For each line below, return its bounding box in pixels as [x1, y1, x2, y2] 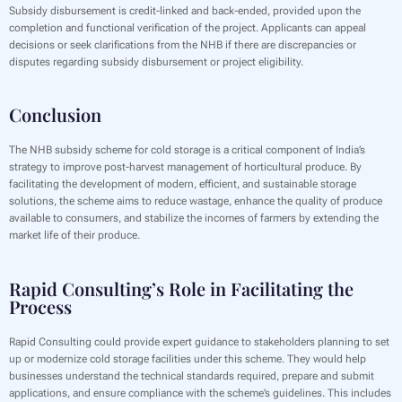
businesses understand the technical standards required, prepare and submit [9, 369, 374, 382]
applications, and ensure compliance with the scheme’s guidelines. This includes [9, 386, 391, 399]
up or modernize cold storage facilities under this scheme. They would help [9, 352, 366, 365]
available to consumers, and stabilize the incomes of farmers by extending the [9, 212, 379, 225]
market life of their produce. [9, 229, 140, 242]
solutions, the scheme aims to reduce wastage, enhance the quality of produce [9, 195, 382, 208]
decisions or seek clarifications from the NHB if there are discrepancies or [9, 39, 356, 52]
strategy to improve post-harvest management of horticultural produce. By [9, 161, 362, 174]
